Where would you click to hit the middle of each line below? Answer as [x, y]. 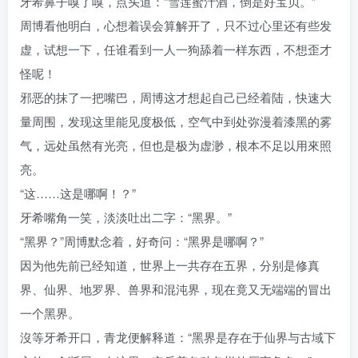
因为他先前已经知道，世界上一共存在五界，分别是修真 [170, 265]
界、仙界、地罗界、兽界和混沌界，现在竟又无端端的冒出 [176, 289]
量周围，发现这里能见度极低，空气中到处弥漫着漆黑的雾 [176, 121]
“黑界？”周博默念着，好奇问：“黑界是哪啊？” [142, 241]
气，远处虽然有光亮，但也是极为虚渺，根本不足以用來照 [176, 145]
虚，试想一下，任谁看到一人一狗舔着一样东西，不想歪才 [176, 50]
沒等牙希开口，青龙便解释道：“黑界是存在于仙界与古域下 [178, 337]
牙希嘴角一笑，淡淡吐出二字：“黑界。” [126, 217]
